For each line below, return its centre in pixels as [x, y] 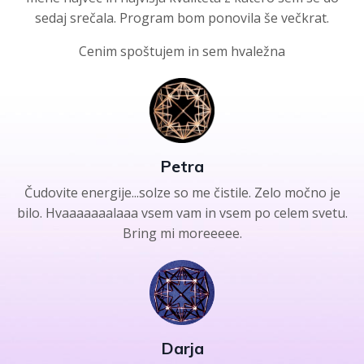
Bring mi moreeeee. [182, 233]
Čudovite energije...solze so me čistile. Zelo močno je [182, 193]
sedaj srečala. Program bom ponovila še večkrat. [182, 18]
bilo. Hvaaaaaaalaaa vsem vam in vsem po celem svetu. [182, 213]
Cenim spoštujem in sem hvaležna [182, 51]
